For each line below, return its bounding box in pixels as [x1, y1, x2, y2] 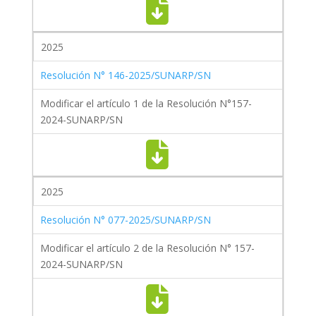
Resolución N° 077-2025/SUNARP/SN [39, 213, 211, 227]
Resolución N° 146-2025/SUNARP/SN [39, 68, 211, 83]
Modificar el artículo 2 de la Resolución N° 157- [39, 241, 255, 255]
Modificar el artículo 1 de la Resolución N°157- [39, 97, 252, 111]
